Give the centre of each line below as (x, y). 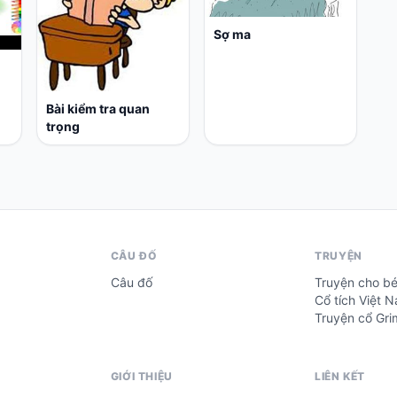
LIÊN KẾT (340, 376)
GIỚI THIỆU (141, 376)
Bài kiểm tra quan (98, 108)
